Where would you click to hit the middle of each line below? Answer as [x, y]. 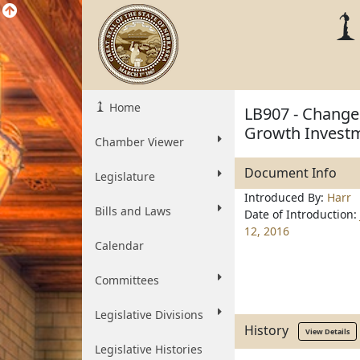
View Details [327, 331]
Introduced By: [286, 197]
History [271, 330]
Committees [127, 280]
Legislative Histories [149, 349]
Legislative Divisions [149, 315]
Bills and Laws [133, 211]
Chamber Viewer [139, 142]
